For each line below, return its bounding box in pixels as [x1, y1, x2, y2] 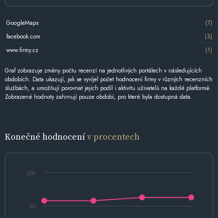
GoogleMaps [6, 18, 38, 27]
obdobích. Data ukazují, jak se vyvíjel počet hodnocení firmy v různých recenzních [5, 75, 213, 84]
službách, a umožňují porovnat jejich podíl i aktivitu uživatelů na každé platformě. [5, 84, 211, 93]
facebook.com [6, 32, 40, 41]
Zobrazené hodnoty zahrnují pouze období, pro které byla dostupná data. [5, 92, 192, 102]
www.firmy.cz [6, 45, 38, 54]
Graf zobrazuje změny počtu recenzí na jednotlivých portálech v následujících [5, 66, 202, 75]
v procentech [87, 130, 140, 143]
